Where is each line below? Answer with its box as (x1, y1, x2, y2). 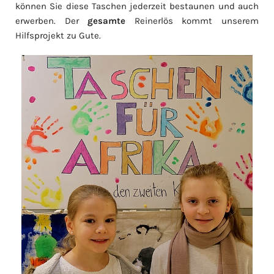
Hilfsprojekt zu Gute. (15, 30, 103, 41)
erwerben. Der (15, 15, 88, 26)
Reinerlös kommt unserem (134, 15, 259, 26)
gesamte (87, 15, 135, 26)
